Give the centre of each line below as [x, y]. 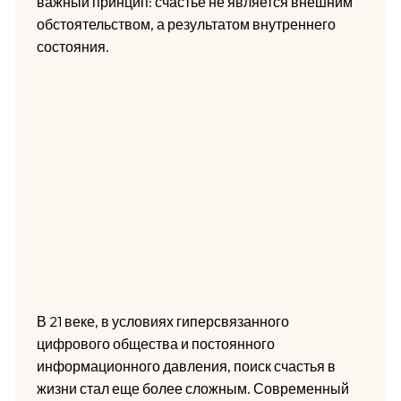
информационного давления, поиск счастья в [186, 366]
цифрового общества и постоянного [155, 343]
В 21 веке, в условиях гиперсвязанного [162, 321]
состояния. [73, 46]
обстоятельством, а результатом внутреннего [186, 24]
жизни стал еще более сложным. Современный [192, 388]
